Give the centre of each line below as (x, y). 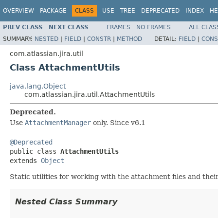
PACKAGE (53, 11)
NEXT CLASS (69, 27)
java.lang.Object (38, 86)
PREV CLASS (23, 27)
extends (25, 160)
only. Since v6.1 (118, 122)
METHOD (129, 39)
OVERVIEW (18, 11)
